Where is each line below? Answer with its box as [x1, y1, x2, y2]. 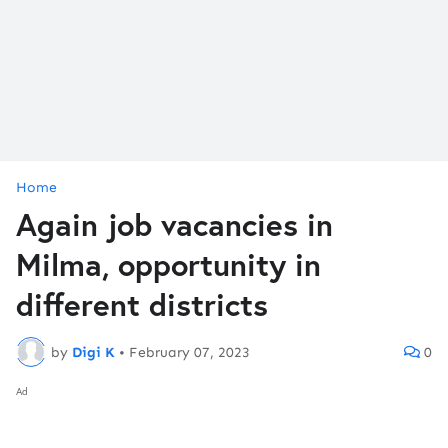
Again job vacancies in [16, 204, 333, 245]
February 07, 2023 [129, 343, 250, 361]
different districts [16, 284, 268, 325]
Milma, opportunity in [16, 244, 321, 285]
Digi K [72, 343, 115, 361]
